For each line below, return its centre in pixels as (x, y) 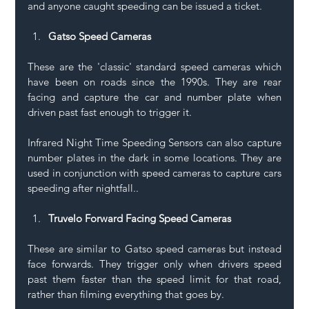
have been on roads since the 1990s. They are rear (154, 82)
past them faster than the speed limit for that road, (154, 279)
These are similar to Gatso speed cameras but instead (154, 249)
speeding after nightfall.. (83, 188)
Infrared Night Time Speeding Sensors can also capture (154, 143)
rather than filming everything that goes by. (126, 295)
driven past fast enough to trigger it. (110, 112)
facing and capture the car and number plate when (154, 97)
